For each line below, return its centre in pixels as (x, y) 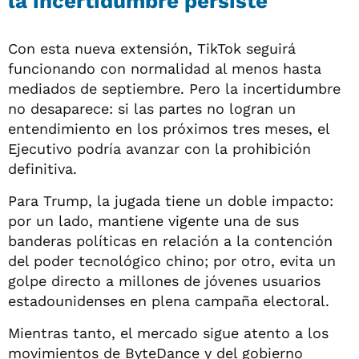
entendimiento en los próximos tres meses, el (169, 128)
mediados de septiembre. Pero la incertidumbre (174, 88)
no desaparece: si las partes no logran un (152, 108)
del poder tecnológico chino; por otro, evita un (172, 260)
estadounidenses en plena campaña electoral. (169, 301)
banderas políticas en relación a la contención (170, 240)
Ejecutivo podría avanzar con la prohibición (159, 148)
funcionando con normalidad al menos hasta (165, 68)
